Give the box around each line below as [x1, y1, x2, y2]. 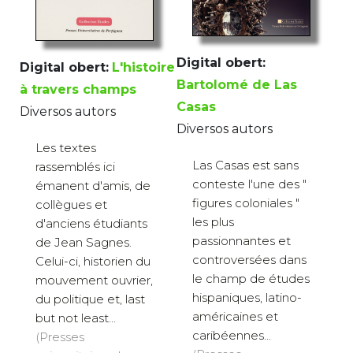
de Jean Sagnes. [35, 235, 132, 251]
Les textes [35, 140, 96, 156]
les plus [192, 214, 234, 229]
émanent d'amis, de [35, 178, 150, 194]
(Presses [35, 329, 84, 345]
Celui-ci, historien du [35, 254, 150, 269]
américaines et [192, 308, 278, 324]
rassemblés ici [35, 159, 115, 175]
